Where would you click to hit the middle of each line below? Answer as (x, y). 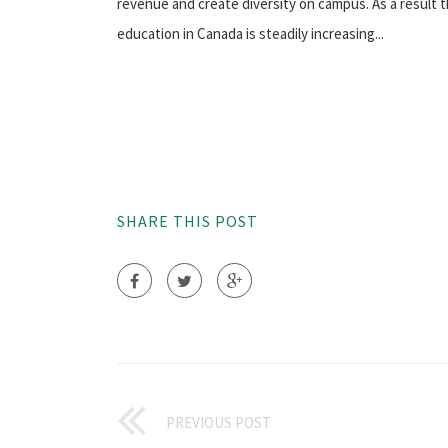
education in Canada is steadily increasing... (250, 34)
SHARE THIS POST (187, 221)
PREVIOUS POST (218, 423)
